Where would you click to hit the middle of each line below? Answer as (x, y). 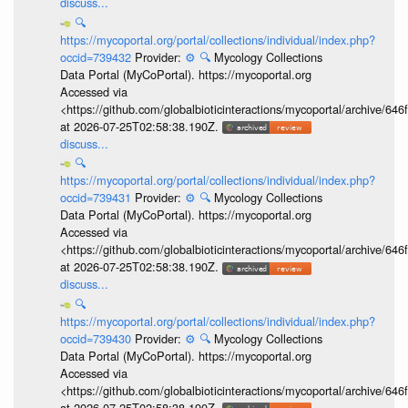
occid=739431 (97, 198)
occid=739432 (97, 56)
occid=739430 (97, 338)
